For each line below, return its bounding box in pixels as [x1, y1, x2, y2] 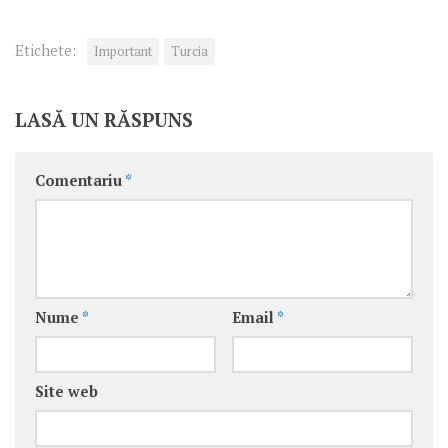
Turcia [171, 43, 208, 61]
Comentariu [35, 171, 125, 191]
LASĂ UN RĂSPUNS [15, 107, 193, 133]
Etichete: [15, 41, 76, 61]
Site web [35, 382, 98, 402]
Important [94, 43, 152, 61]
